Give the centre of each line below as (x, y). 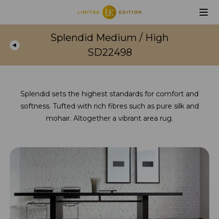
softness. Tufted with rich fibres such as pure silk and (109, 106)
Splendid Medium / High (109, 38)
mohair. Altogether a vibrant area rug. (109, 118)
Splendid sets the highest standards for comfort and (109, 94)
